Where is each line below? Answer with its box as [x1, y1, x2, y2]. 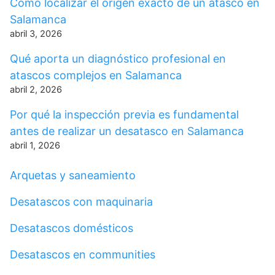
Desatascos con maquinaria [10, 195, 153, 208]
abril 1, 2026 [10, 140, 60, 151]
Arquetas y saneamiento [10, 169, 136, 182]
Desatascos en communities [10, 248, 155, 261]
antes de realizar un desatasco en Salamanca [10, 125, 244, 137]
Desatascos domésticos [10, 222, 133, 234]
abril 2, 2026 [10, 84, 62, 95]
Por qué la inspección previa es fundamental [10, 108, 239, 121]
